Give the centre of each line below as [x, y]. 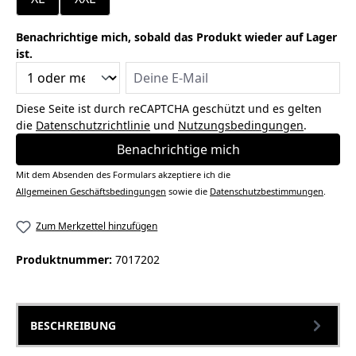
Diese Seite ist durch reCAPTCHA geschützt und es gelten [169, 108]
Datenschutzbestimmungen [267, 191]
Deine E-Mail [159, 70]
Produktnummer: [66, 260]
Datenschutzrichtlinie [93, 125]
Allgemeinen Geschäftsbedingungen [91, 191]
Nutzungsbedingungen [241, 125]
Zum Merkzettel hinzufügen [97, 226]
